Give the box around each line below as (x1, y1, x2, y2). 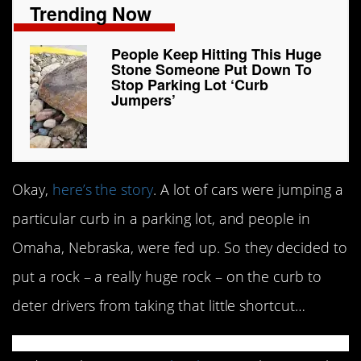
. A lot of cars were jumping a (153, 180, 343, 200)
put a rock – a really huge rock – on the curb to (12, 267, 322, 287)
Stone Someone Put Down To (111, 59, 312, 81)
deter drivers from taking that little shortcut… (12, 296, 306, 316)
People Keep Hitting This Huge (111, 44, 322, 65)
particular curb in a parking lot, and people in (12, 209, 311, 229)
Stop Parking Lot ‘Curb (111, 74, 269, 96)
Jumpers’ (111, 89, 176, 111)
